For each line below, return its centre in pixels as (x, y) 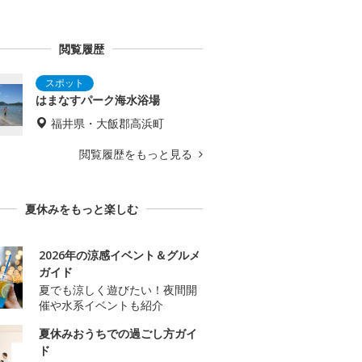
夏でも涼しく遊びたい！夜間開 (118, 290)
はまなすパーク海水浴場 (98, 100)
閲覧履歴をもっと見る (137, 154)
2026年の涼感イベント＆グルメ (120, 255)
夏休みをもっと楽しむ (82, 209)
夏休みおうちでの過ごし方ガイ (118, 334)
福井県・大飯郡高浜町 (107, 124)
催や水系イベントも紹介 (101, 305)
